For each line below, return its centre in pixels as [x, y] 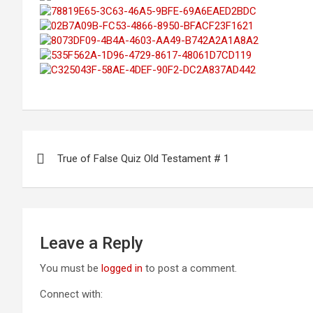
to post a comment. [190, 268]
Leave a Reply [92, 243]
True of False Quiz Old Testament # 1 [143, 159]
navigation [74, 173]
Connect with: [71, 294]
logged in [122, 268]
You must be [71, 268]
